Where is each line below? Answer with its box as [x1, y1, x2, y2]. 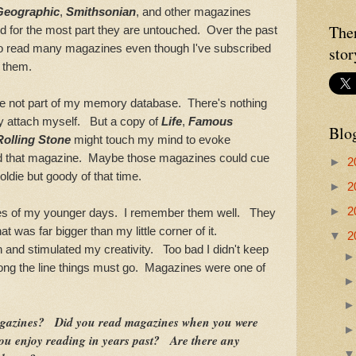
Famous [188, 114, 233, 129]
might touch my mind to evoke [71, 133, 230, 147]
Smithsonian [66, 5, 136, 19]
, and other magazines [136, 5, 251, 19]
